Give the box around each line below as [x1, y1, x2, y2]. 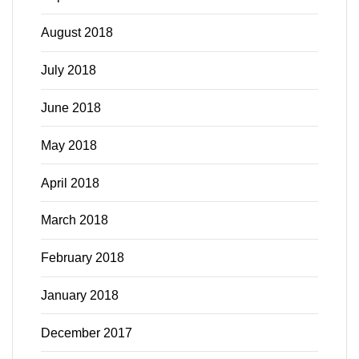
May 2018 [41, 138, 97, 152]
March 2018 [41, 213, 108, 228]
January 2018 [41, 288, 119, 302]
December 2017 [41, 325, 132, 340]
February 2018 [41, 251, 124, 265]
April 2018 [41, 175, 99, 190]
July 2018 [41, 63, 96, 78]
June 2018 [41, 101, 101, 115]
